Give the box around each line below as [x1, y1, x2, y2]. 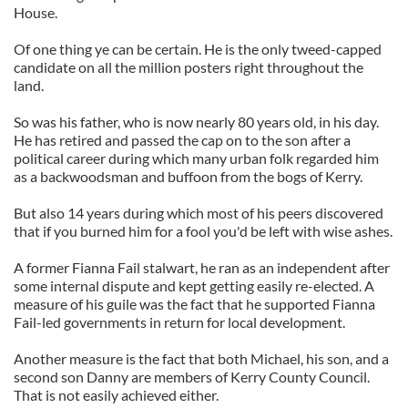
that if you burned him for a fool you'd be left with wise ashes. [14, 222, 393, 240]
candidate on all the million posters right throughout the [14, 58, 363, 76]
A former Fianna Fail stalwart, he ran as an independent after [14, 259, 390, 276]
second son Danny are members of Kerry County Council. [14, 368, 370, 385]
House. [14, 4, 57, 21]
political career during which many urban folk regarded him [14, 149, 379, 167]
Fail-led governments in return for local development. [14, 313, 345, 331]
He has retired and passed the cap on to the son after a [14, 131, 351, 148]
